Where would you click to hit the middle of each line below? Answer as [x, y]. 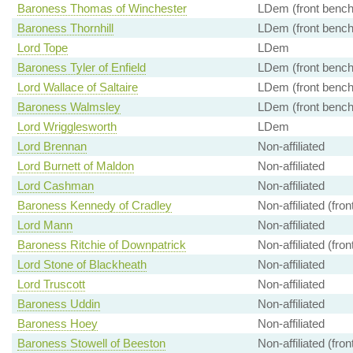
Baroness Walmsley [69, 107]
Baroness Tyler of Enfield [81, 68]
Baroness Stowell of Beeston [91, 344]
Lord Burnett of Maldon [75, 166]
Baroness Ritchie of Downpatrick [101, 245]
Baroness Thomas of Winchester [102, 9]
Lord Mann [45, 225]
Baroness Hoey [57, 324]
